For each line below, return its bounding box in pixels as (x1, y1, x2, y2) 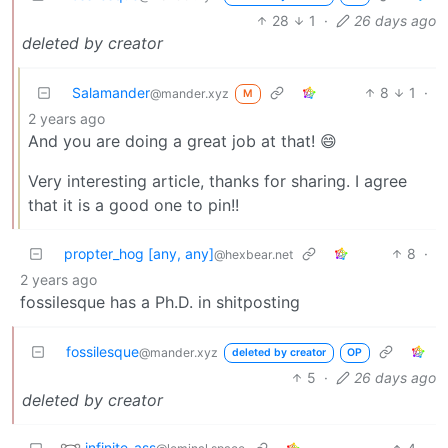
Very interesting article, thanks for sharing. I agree (28, 170, 407, 191)
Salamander (72, 83, 150, 101)
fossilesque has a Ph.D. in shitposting (20, 291, 300, 312)
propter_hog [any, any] (64, 244, 214, 262)
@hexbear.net (214, 246, 293, 262)
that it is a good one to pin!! (28, 194, 239, 215)
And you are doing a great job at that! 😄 (28, 130, 337, 151)
